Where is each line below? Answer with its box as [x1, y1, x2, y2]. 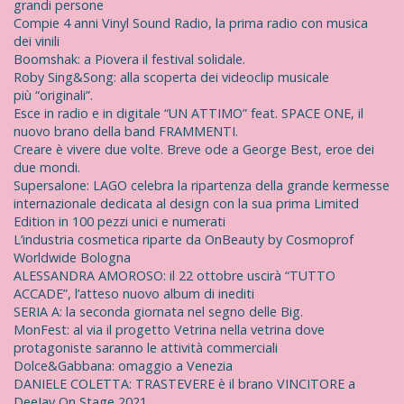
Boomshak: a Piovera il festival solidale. [14, 50, 245, 69]
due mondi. [14, 159, 80, 177]
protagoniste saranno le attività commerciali [14, 339, 278, 357]
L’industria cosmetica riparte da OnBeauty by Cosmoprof [14, 231, 353, 249]
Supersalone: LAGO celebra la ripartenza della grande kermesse [14, 177, 390, 195]
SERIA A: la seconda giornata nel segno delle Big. [14, 303, 303, 321]
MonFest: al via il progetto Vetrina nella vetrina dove [14, 321, 325, 339]
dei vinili [14, 32, 60, 50]
